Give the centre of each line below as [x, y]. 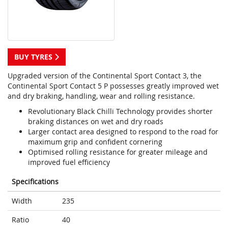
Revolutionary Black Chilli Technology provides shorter [120, 111]
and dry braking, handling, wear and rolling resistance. [101, 96]
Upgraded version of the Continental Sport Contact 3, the [105, 76]
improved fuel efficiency [69, 162]
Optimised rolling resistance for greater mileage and [118, 152]
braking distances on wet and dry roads [96, 122]
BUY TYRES [34, 57]
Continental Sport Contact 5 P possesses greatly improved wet [113, 86]
